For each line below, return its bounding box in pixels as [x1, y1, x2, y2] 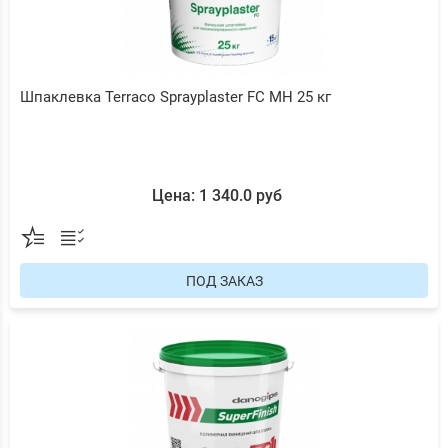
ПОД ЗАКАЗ [185, 273, 263, 289]
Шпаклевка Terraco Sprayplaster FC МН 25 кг [20, 88, 331, 106]
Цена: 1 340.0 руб [151, 186, 282, 205]
